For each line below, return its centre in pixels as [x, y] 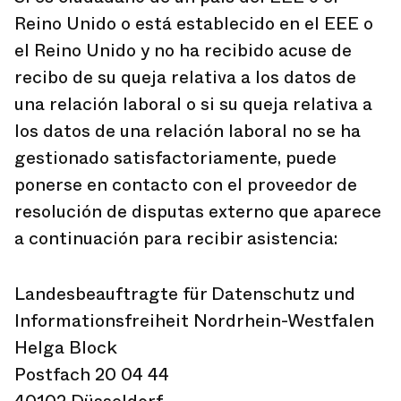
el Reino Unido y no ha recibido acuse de [183, 51]
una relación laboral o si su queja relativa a [193, 104]
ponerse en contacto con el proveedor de [186, 185]
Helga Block [66, 348]
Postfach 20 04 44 [92, 375]
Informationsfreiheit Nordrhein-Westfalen [194, 321]
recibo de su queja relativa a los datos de [185, 77]
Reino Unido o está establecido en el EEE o [194, 24]
